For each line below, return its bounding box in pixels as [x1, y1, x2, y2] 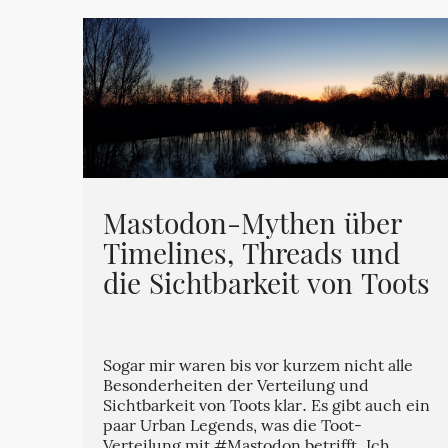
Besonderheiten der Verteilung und [103, 375, 370, 400]
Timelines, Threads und [103, 235, 401, 279]
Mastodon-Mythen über [103, 205, 403, 249]
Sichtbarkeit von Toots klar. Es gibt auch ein [103, 395, 431, 420]
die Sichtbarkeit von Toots [103, 265, 431, 309]
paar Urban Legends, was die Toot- [103, 415, 363, 440]
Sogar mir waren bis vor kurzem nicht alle [103, 355, 414, 380]
